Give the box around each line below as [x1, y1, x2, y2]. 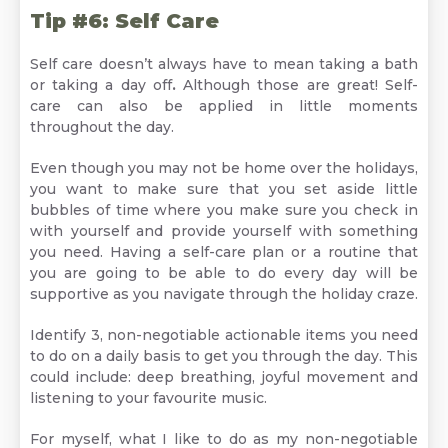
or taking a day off [30, 76, 172, 95]
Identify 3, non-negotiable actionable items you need [30, 326, 418, 345]
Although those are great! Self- [183, 76, 419, 95]
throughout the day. [30, 118, 174, 137]
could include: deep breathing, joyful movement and [30, 368, 418, 387]
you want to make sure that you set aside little [30, 180, 418, 199]
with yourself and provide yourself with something [30, 222, 418, 241]
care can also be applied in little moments [30, 97, 418, 116]
